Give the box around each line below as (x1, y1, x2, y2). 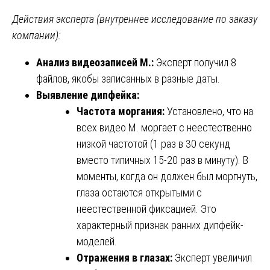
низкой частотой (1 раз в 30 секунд (77, 137, 230, 150)
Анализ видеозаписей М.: (36, 55, 154, 69)
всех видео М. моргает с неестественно (77, 121, 252, 134)
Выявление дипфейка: (36, 88, 139, 101)
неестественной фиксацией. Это (77, 202, 216, 215)
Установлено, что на (165, 104, 253, 118)
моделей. (77, 234, 117, 248)
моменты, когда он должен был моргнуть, (77, 169, 257, 183)
